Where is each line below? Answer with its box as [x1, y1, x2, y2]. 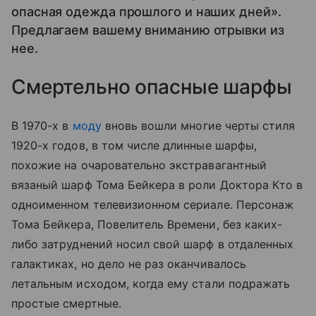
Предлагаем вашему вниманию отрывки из [11, 23, 284, 37]
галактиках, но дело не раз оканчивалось [11, 257, 246, 271]
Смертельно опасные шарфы [11, 75, 292, 99]
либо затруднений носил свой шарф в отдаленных [11, 237, 294, 251]
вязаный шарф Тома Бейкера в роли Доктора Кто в [11, 178, 303, 192]
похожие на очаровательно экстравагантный [11, 158, 267, 172]
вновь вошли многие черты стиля [101, 119, 296, 133]
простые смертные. [11, 296, 121, 310]
